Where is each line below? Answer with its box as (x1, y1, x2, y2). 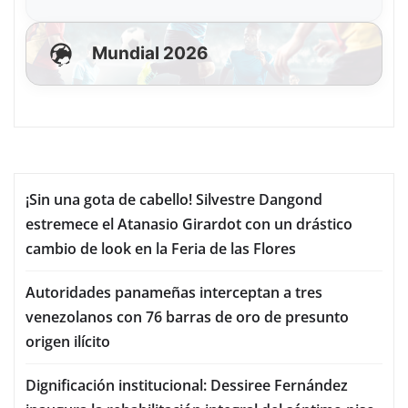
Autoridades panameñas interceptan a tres (25, 281, 322, 302)
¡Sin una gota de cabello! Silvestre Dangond (25, 189, 322, 209)
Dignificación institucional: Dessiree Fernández (25, 374, 348, 395)
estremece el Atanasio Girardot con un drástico (25, 213, 352, 234)
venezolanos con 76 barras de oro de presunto (25, 306, 349, 327)
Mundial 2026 (92, 42, 209, 64)
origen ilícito (25, 331, 110, 352)
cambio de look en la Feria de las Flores (25, 238, 296, 259)
